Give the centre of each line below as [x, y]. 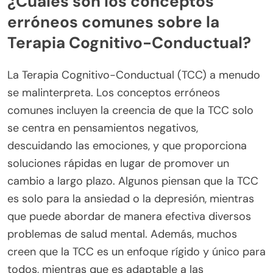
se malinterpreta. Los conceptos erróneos [114, 92]
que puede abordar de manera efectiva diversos [129, 216]
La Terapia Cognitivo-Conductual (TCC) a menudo [134, 75]
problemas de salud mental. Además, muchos [122, 234]
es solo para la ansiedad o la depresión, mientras [131, 198]
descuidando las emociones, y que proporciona [127, 145]
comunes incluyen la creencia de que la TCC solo [130, 110]
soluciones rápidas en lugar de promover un [118, 163]
